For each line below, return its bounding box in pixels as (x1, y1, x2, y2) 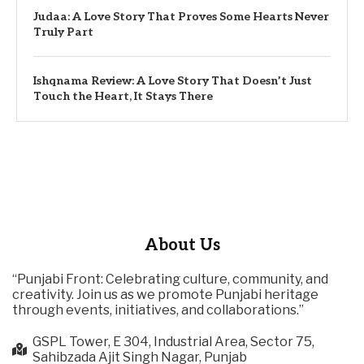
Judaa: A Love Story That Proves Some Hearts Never (33, 9, 329, 24)
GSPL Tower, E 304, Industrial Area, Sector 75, (32, 333, 314, 349)
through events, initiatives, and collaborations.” (12, 301, 304, 318)
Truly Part (33, 24, 93, 39)
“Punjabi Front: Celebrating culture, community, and (12, 271, 328, 287)
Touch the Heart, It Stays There (33, 89, 213, 103)
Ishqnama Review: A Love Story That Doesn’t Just (33, 73, 312, 88)
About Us (144, 235, 220, 255)
